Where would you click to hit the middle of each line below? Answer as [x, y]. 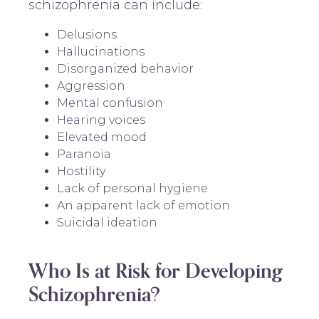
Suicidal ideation [107, 222]
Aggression [91, 85]
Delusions [87, 34]
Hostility [81, 171]
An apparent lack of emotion [143, 205]
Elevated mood [102, 137]
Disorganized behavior [125, 68]
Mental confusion [110, 103]
